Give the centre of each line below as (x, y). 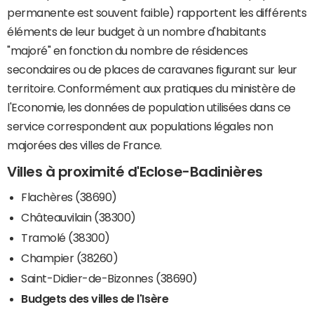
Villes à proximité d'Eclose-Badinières (135, 172)
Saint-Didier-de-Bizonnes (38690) (109, 278)
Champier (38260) (70, 258)
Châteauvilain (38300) (78, 217)
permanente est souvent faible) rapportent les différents (157, 13)
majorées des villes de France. (84, 145)
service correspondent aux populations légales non (140, 127)
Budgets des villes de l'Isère (95, 298)
